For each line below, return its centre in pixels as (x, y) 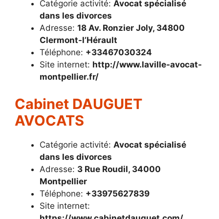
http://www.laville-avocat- (147, 65)
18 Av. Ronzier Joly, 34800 (131, 28)
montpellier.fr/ (69, 77)
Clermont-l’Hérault (78, 40)
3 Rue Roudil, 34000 (119, 169)
